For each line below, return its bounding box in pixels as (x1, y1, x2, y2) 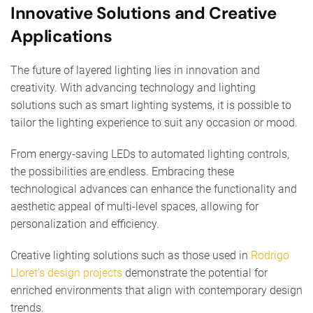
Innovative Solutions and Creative (10, 1, 277, 24)
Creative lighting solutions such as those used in (10, 248, 251, 262)
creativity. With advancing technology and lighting (10, 80, 256, 94)
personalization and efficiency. (10, 217, 159, 231)
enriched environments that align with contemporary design (10, 283, 303, 297)
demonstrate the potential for (122, 265, 268, 279)
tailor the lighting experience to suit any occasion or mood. (10, 115, 298, 129)
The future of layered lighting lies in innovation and (10, 63, 260, 77)
